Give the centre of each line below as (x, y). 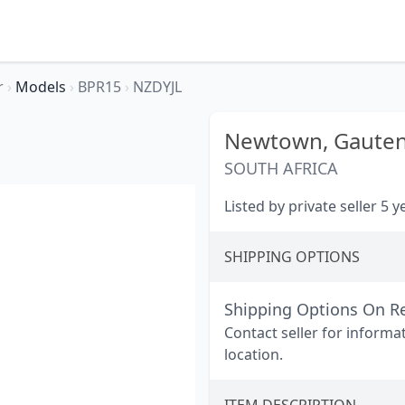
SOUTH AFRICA (281, 168)
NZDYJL (157, 87)
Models (42, 87)
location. (254, 354)
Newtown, (279, 141)
